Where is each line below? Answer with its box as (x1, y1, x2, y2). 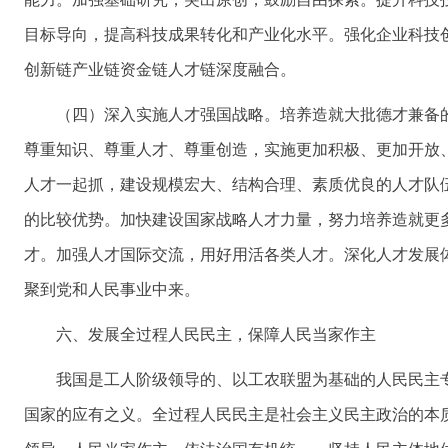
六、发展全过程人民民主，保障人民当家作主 (56, 326, 376, 344)
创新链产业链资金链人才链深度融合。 (24, 61, 296, 79)
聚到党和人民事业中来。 (24, 281, 200, 299)
